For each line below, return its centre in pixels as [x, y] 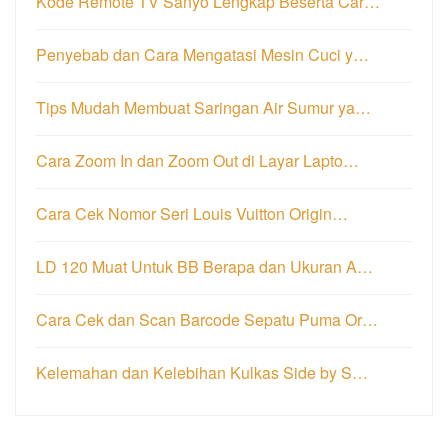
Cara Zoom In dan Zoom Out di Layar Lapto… [197, 161]
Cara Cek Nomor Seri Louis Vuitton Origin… [192, 214]
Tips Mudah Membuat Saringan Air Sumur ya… [203, 108]
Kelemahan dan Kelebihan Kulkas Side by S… [202, 373]
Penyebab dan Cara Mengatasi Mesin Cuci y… [202, 55]
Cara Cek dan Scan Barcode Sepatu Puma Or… [207, 320]
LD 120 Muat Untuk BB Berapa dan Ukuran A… [204, 267]
